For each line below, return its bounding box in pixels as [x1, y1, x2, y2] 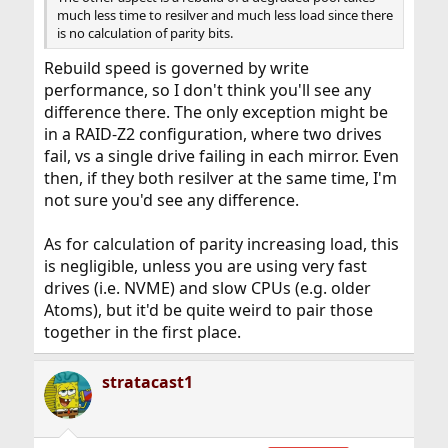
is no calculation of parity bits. [56, 24, 233, 42]
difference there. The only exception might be [43, 101, 388, 123]
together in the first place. [43, 321, 241, 343]
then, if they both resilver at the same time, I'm [43, 167, 397, 189]
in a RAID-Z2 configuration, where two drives [43, 123, 382, 145]
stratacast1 [101, 371, 193, 393]
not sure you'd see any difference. [43, 189, 299, 211]
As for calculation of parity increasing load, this [43, 233, 399, 255]
